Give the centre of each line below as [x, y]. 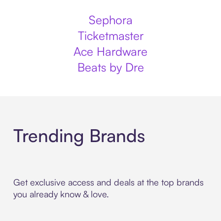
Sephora [110, 20]
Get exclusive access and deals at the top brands [108, 182]
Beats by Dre [110, 67]
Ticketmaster [110, 36]
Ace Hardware [110, 51]
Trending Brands [79, 136]
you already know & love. [61, 194]
